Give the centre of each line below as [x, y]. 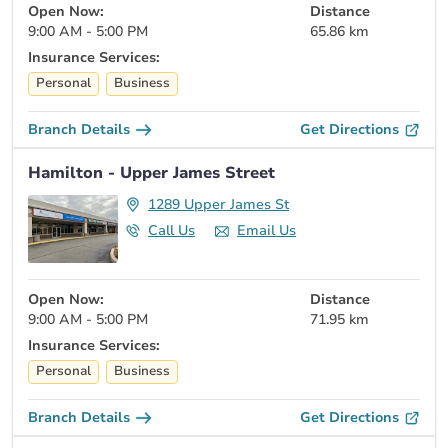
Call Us [171, 230]
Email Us [266, 230]
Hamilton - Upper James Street [151, 172]
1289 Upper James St [218, 204]
